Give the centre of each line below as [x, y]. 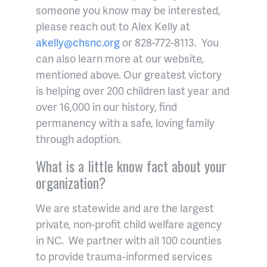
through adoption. [78, 139]
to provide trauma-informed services [124, 256]
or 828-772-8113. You [169, 42]
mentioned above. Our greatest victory [129, 74]
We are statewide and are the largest [125, 208]
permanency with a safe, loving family [125, 123]
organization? [71, 183]
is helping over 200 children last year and [133, 91]
